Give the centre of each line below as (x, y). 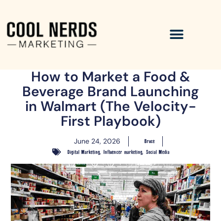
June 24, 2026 (97, 141)
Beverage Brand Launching (110, 91)
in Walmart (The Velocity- (110, 106)
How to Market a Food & (110, 76)
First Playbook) (110, 121)
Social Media (157, 152)
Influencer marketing (122, 152)
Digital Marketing (83, 152)
